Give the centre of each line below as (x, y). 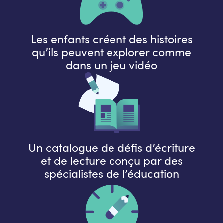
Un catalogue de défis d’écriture (111, 148)
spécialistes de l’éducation (111, 173)
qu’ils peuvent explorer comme (111, 52)
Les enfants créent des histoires (111, 39)
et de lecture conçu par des (111, 161)
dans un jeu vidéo (111, 65)
